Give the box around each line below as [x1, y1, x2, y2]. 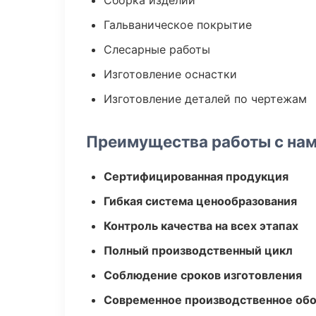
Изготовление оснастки [104, 67, 237, 81]
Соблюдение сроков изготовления [104, 268, 302, 282]
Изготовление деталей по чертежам [104, 92, 307, 106]
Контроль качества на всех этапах [104, 219, 298, 233]
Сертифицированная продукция [104, 169, 288, 183]
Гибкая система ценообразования [104, 194, 297, 208]
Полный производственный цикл [104, 243, 293, 257]
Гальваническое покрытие [104, 18, 252, 32]
